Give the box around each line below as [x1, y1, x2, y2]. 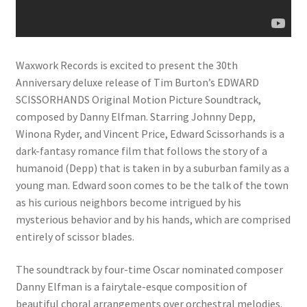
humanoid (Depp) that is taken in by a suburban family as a [15, 161, 289, 175]
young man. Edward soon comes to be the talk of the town [15, 178, 288, 193]
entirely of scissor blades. [15, 230, 134, 244]
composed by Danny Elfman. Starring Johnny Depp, [15, 110, 256, 124]
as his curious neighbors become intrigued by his [15, 195, 241, 210]
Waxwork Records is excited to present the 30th [15, 58, 238, 73]
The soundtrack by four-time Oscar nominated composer [15, 262, 283, 276]
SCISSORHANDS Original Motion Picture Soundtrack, [15, 93, 261, 107]
